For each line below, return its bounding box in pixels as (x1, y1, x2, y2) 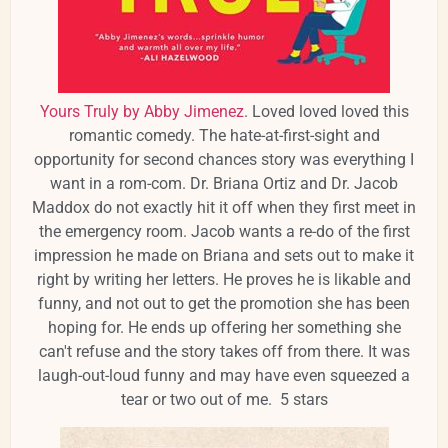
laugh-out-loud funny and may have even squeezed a (38, 366, 410, 386)
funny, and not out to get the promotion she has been (38, 294, 410, 314)
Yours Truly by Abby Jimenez (39, 102, 244, 122)
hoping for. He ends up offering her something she (47, 318, 401, 338)
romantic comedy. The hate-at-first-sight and (68, 126, 380, 146)
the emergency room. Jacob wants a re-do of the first (38, 222, 410, 242)
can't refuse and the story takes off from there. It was (38, 342, 410, 362)
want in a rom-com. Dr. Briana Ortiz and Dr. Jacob (50, 174, 398, 194)
